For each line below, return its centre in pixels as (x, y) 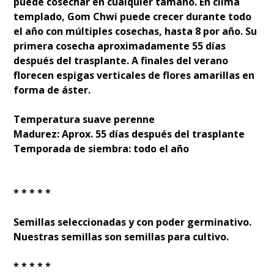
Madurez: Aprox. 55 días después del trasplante (129, 134)
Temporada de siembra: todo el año (102, 148)
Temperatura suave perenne (84, 119)
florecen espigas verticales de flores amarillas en (134, 75)
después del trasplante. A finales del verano (121, 60)
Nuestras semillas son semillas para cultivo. (121, 236)
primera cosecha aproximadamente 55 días (120, 46)
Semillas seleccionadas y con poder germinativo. (134, 222)
